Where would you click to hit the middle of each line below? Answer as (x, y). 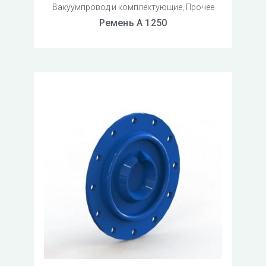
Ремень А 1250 (133, 23)
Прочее (200, 7)
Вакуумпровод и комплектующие (117, 7)
